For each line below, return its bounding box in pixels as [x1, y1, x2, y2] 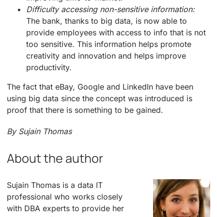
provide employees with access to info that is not [26, 27, 206, 37]
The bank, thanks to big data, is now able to [26, 15, 187, 26]
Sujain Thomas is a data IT [7, 180, 103, 190]
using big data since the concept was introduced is [7, 93, 192, 103]
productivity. [26, 62, 72, 72]
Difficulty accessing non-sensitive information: [26, 4, 195, 14]
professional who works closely [7, 192, 123, 202]
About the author [7, 150, 104, 167]
